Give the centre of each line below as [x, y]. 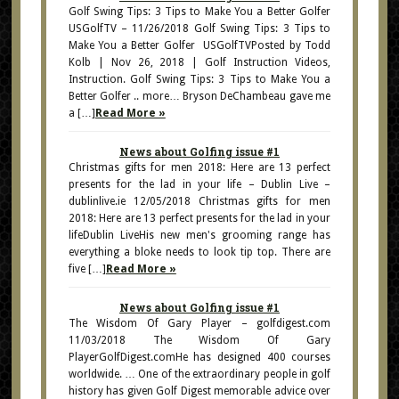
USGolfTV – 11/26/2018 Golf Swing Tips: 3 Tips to [199, 28]
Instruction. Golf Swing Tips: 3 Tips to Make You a [199, 79]
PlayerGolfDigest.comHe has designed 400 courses [199, 357]
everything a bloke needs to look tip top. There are [199, 252]
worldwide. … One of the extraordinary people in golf [199, 374]
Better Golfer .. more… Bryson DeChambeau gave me [199, 96]
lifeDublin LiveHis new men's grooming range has [199, 235]
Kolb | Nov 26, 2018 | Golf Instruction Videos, [199, 62]
